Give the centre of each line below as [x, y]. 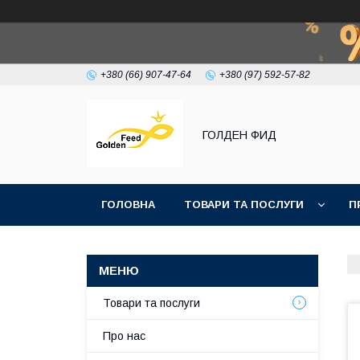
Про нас [124, 336]
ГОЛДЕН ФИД [239, 135]
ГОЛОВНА [128, 205]
